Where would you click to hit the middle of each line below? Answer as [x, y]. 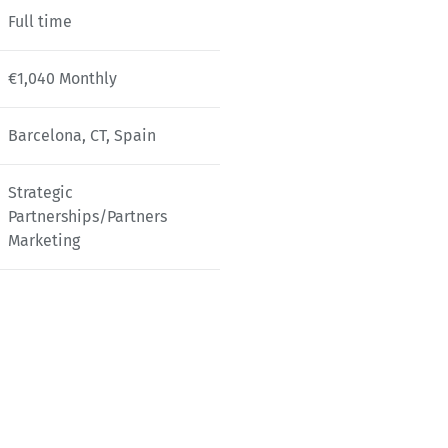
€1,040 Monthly [62, 78]
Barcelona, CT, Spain [82, 135]
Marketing [44, 240]
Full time [40, 21]
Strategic [40, 192]
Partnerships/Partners [87, 216]
